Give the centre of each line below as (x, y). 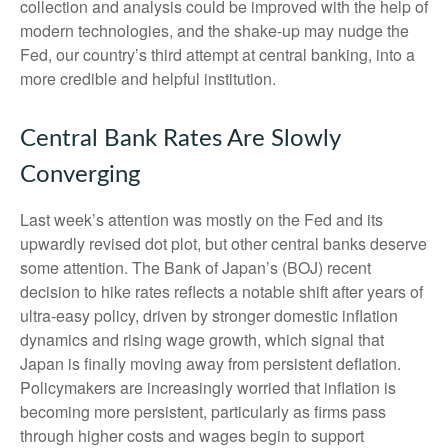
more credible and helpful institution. (148, 78)
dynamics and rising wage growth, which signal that (202, 339)
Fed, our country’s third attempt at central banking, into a (217, 54)
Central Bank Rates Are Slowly (180, 139)
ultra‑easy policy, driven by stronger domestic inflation (209, 315)
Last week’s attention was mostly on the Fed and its (201, 219)
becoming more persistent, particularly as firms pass (203, 411)
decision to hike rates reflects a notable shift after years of (221, 291)
